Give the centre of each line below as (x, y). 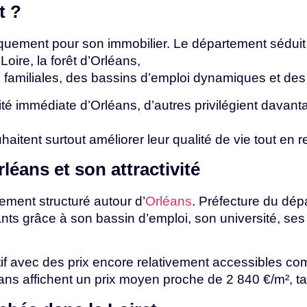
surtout (67, 139)
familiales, (35, 78)
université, (252, 218)
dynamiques (231, 78)
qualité (194, 139)
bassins (116, 78)
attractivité (156, 169)
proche (185, 280)
